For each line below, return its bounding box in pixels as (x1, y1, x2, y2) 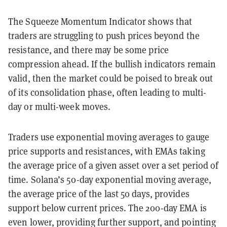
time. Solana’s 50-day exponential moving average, (8, 173, 211, 185)
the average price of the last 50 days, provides (8, 187, 190, 200)
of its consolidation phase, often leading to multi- (8, 86, 207, 98)
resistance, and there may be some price (8, 44, 169, 56)
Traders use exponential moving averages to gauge (8, 131, 209, 143)
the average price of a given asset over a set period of (8, 159, 219, 171)
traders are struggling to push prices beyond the (8, 29, 200, 42)
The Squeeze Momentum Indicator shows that (8, 15, 193, 27)
